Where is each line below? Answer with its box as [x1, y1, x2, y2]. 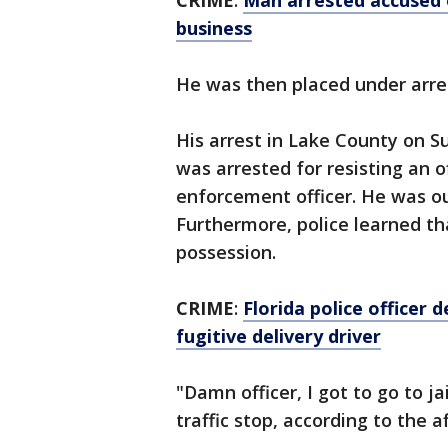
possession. [176, 240, 281, 265]
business [176, 16, 252, 41]
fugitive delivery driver [176, 324, 381, 349]
